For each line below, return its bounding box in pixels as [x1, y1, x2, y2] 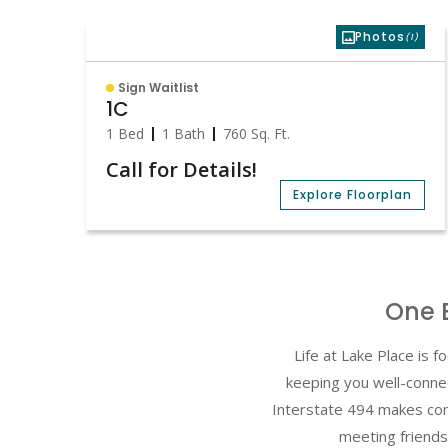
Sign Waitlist [118, 79, 199, 96]
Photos [354, 28, 405, 45]
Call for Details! [106, 156, 257, 183]
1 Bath [162, 124, 205, 143]
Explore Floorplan [292, 186, 412, 203]
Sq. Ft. [247, 124, 290, 143]
